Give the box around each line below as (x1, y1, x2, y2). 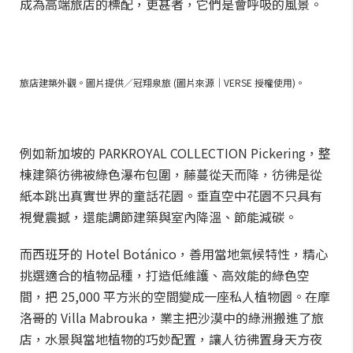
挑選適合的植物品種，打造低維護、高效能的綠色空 (20, 266, 310, 284)
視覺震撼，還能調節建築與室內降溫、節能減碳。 (20, 207, 297, 226)
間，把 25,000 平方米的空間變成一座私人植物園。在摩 (20, 287, 330, 306)
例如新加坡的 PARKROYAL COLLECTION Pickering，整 (20, 143, 331, 162)
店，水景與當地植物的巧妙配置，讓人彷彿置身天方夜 (20, 329, 322, 348)
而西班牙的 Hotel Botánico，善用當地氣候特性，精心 (20, 244, 328, 263)
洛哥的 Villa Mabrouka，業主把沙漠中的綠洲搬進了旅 (20, 308, 324, 327)
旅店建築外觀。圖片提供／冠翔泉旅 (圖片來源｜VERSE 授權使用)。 (20, 76, 305, 89)
